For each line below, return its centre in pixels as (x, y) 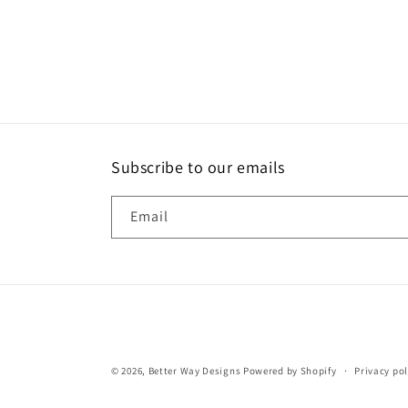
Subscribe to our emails (198, 167)
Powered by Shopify (290, 371)
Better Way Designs (194, 371)
